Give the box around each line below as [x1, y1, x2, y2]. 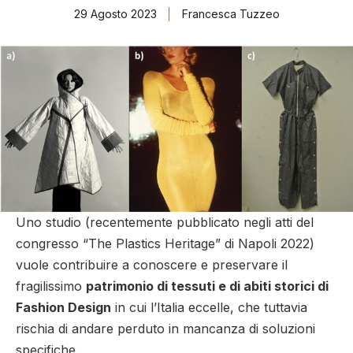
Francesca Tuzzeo [181, 7, 280, 21]
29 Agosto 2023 [73, 7, 157, 21]
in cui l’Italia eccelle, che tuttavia [111, 299, 307, 316]
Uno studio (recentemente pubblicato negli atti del [16, 214, 314, 231]
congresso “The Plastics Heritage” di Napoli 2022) [16, 236, 314, 252]
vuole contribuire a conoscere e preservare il [16, 257, 288, 273]
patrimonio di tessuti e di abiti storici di [86, 278, 329, 295]
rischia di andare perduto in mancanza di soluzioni [16, 321, 315, 337]
